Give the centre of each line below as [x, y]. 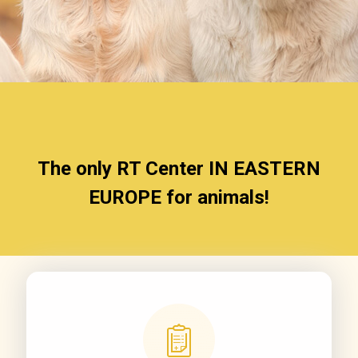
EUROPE [125, 197]
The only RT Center [123, 169]
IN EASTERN [265, 169]
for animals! [215, 197]
